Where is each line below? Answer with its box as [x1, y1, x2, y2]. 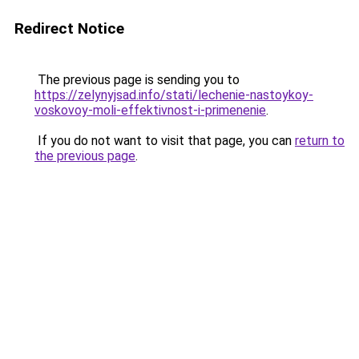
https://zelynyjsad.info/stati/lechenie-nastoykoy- [34, 87, 313, 103]
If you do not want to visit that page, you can [34, 133, 295, 148]
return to [295, 133, 345, 148]
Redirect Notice [14, 19, 124, 38]
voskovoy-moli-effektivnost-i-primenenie [34, 103, 266, 118]
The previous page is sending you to [34, 72, 240, 87]
